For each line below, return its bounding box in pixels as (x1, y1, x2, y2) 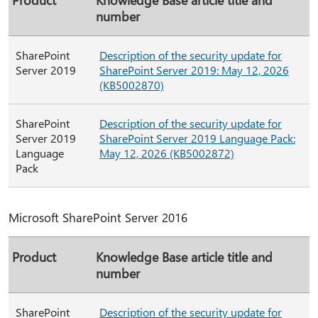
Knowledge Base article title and (96, 248, 273, 265)
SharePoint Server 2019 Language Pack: (99, 131, 295, 146)
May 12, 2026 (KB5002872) (99, 146, 234, 160)
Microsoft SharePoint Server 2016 (9, 209, 187, 225)
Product (12, 248, 56, 265)
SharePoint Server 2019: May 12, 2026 (99, 62, 289, 77)
